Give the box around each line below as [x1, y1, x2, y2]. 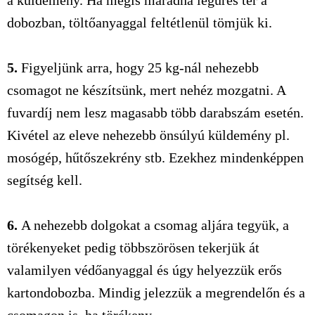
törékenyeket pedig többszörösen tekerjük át [7, 240, 259, 255]
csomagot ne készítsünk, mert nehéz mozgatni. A [7, 82, 285, 98]
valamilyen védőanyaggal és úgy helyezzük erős [7, 262, 282, 278]
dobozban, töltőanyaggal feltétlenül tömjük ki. [7, 15, 272, 30]
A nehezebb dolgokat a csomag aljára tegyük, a [18, 217, 289, 233]
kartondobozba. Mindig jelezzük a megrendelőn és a [7, 285, 305, 300]
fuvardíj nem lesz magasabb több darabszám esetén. [7, 105, 304, 120]
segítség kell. [7, 172, 82, 188]
